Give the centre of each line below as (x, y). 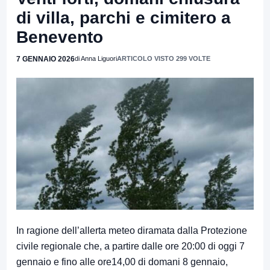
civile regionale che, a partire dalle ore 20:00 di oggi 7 (130, 246)
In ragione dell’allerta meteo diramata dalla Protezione (132, 231)
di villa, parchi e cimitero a (124, 17)
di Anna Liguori (96, 58)
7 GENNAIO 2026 (46, 59)
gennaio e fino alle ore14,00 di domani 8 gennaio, (122, 262)
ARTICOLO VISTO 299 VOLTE (164, 58)
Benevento (60, 37)
